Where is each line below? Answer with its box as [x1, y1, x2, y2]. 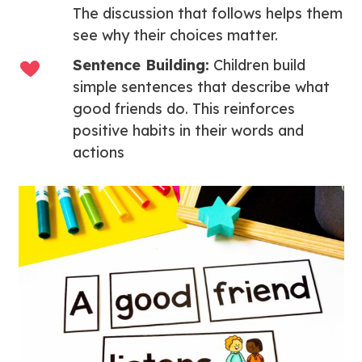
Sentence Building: [73, 56, 210, 74]
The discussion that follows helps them [73, 4, 343, 23]
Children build [209, 56, 306, 74]
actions [73, 143, 125, 162]
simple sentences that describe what [73, 78, 330, 96]
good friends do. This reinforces [73, 99, 296, 118]
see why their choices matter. [73, 26, 279, 44]
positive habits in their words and [73, 121, 305, 140]
